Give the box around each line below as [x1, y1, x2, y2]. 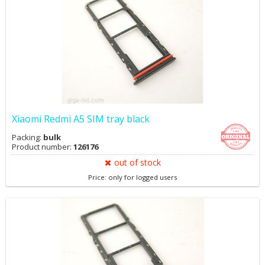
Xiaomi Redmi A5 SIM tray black [12, 112, 150, 125]
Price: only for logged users [88, 173, 177, 182]
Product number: [12, 141, 73, 152]
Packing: [12, 132, 43, 143]
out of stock [114, 157, 161, 168]
